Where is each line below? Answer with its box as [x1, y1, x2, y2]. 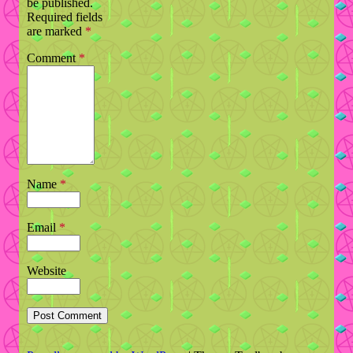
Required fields [27, 10, 102, 24]
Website [27, 264, 66, 278]
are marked [27, 24, 85, 39]
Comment [27, 51, 79, 65]
